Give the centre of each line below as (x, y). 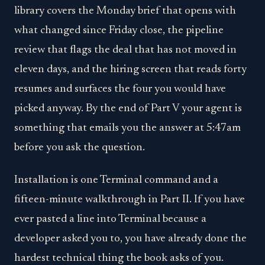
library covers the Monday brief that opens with (125, 11)
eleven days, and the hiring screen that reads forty (130, 69)
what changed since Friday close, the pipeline (119, 30)
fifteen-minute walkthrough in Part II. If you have (130, 200)
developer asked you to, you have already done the (130, 239)
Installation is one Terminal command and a (116, 180)
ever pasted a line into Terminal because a (110, 219)
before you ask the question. (80, 147)
